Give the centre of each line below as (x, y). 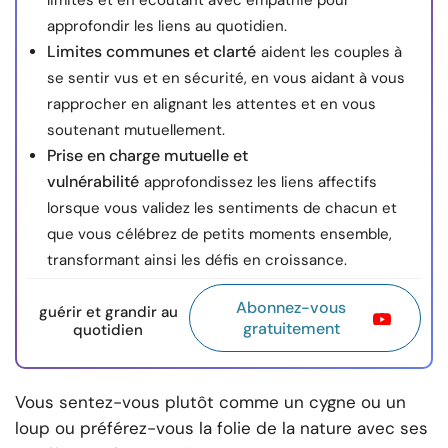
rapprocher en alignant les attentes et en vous (211, 104)
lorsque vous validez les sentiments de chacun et (222, 208)
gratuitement (291, 329)
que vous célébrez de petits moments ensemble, (219, 234)
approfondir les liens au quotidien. (167, 26)
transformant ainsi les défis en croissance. (197, 260)
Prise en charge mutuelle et (147, 156)
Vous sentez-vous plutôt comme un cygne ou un (210, 402)
